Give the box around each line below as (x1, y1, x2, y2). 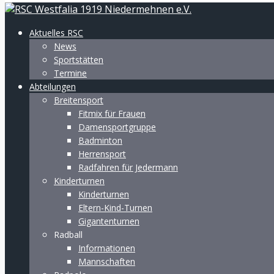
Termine (54, 67, 87, 79)
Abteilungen (29, 81, 76, 92)
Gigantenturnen (78, 215, 139, 227)
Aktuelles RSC (29, 27, 83, 39)
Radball (54, 229, 83, 240)
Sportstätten (54, 54, 103, 65)
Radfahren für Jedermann (78, 161, 178, 173)
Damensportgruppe (78, 121, 156, 133)
